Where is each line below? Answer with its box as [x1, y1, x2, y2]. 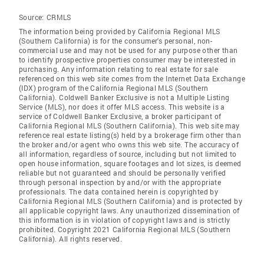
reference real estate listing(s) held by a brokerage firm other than [19, 130, 242, 140]
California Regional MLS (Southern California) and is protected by [19, 196, 242, 206]
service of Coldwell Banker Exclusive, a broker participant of [19, 111, 222, 121]
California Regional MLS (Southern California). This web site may [19, 121, 240, 130]
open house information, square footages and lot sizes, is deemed [19, 159, 242, 168]
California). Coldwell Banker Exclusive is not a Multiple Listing [19, 93, 230, 102]
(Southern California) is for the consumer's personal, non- [19, 36, 213, 45]
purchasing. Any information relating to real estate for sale [19, 64, 218, 74]
